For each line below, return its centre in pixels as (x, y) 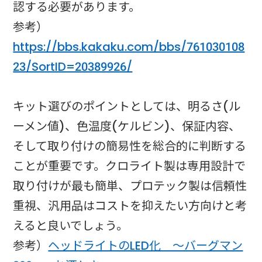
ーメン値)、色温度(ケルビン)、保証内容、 (127, 126)
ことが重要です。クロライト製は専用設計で (130, 166)
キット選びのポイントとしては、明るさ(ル (127, 106)
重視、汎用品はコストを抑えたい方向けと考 (130, 206)
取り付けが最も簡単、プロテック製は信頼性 (130, 186)
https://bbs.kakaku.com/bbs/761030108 (129, 46)
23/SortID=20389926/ (73, 66)
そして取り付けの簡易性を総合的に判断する (130, 146)
